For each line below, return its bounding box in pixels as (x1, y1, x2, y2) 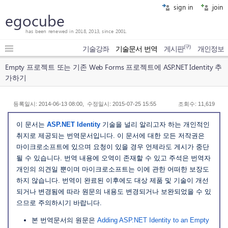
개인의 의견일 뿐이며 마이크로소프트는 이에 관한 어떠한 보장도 (16, 165, 209, 173)
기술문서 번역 (116, 45, 157, 53)
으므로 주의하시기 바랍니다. (16, 199, 102, 207)
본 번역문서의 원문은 (32, 216, 97, 224)
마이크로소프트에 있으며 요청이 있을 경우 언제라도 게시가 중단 (16, 143, 209, 151)
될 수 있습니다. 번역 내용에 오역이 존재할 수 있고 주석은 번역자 (16, 154, 211, 162)
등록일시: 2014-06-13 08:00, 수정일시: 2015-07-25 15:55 (13, 101, 156, 107)
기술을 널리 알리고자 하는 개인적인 (100, 121, 210, 128)
